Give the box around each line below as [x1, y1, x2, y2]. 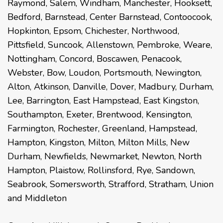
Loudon [69, 66, 100, 79]
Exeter [66, 108, 93, 120]
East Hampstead [73, 94, 139, 107]
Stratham [149, 178, 186, 190]
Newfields [44, 150, 86, 162]
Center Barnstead [90, 10, 160, 23]
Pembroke [137, 38, 179, 51]
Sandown [156, 164, 194, 176]
